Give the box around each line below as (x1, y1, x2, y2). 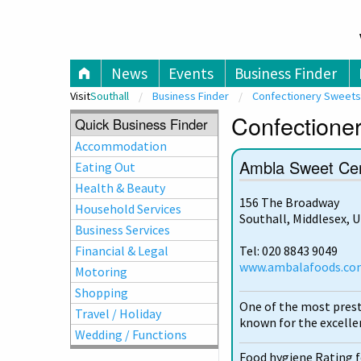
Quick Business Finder (75, 114, 209, 135)
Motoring (75, 263, 128, 280)
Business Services (75, 222, 171, 239)
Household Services (75, 201, 182, 218)
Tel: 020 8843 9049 (239, 243, 338, 259)
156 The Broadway (239, 194, 339, 211)
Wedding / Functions (75, 326, 188, 343)
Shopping (75, 284, 129, 301)
